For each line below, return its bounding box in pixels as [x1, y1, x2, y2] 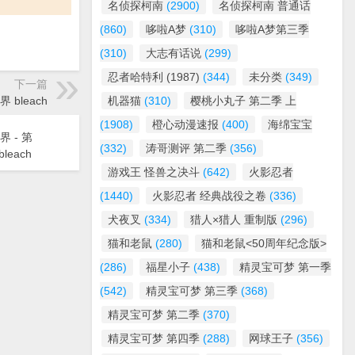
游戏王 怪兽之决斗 [108, 166, 200, 178]
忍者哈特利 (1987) [108, 71, 200, 83]
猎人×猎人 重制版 [190, 213, 277, 226]
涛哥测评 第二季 [146, 142, 227, 155]
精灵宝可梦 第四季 [108, 332, 200, 345]
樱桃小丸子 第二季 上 [190, 94, 296, 107]
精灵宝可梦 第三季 [146, 284, 238, 297]
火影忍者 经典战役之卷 [152, 189, 266, 202]
